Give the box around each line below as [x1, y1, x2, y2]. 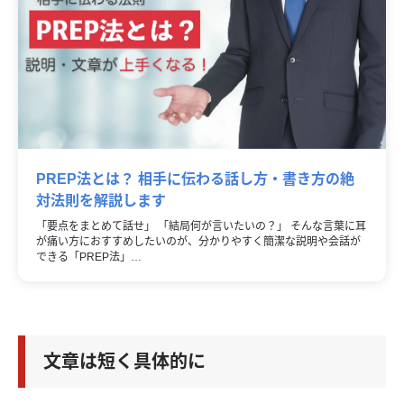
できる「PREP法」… [36, 251, 142, 264]
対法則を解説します [36, 193, 166, 209]
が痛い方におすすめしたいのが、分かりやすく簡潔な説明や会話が [36, 235, 361, 249]
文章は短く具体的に [43, 352, 206, 372]
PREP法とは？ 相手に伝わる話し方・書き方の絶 [36, 171, 354, 188]
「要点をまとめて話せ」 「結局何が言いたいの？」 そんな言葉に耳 [36, 220, 366, 234]
